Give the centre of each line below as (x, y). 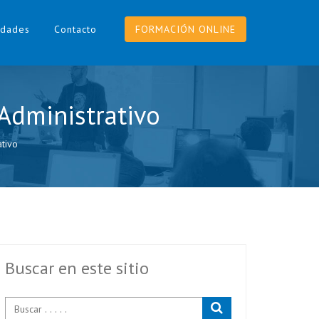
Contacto (75, 29)
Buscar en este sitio (77, 268)
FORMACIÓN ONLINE (185, 29)
